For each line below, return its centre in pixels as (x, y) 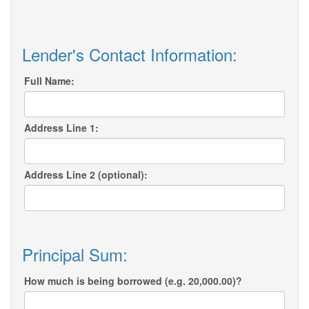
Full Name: (49, 81)
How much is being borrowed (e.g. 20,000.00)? (133, 281)
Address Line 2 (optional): (86, 175)
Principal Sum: (75, 255)
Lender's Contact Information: (130, 54)
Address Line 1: (61, 128)
